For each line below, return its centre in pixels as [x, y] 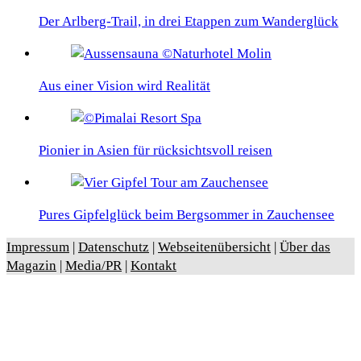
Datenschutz [114, 247]
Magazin [31, 265]
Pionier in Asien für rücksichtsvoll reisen [156, 150]
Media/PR [93, 265]
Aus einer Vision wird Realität [124, 85]
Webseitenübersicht [214, 247]
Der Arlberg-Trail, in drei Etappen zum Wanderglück [189, 21]
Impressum [38, 247]
